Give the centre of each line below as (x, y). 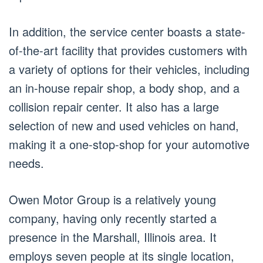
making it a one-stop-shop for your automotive (129, 144)
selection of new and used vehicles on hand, (124, 125)
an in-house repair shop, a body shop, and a (124, 87)
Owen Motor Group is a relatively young (112, 199)
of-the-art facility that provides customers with (128, 50)
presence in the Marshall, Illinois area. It (113, 237)
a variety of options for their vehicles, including (129, 69)
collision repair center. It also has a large (114, 106)
